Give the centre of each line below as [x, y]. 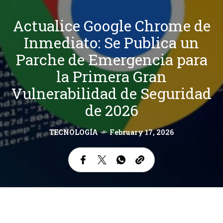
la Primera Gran [111, 76]
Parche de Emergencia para [111, 59]
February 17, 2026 [142, 132]
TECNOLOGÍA [74, 132]
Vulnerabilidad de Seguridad [111, 93]
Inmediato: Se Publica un [111, 42]
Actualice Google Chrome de [111, 25]
